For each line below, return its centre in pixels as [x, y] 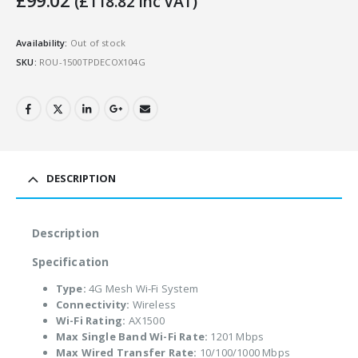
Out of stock [98, 43]
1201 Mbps [236, 337]
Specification [70, 262]
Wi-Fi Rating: [91, 321]
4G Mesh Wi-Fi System [142, 289]
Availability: [43, 43]
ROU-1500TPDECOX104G [92, 62]
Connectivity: [93, 305]
